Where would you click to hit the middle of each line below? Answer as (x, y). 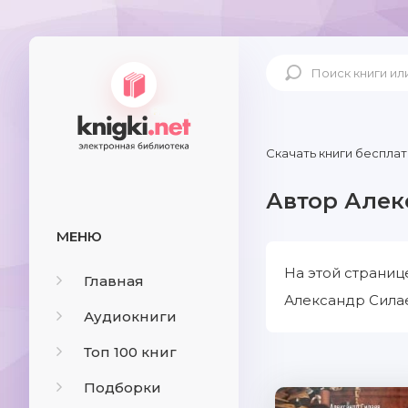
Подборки (122, 388)
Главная (114, 281)
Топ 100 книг (130, 352)
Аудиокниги (130, 316)
